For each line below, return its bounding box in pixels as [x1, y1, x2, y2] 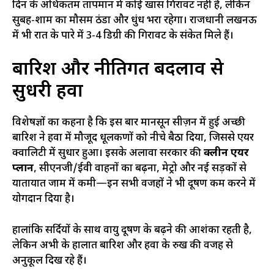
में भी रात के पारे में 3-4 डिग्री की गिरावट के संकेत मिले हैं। [12, 29, 234, 43]
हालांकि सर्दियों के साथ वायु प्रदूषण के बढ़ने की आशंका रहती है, [12, 223, 252, 237]
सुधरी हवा [12, 80, 83, 105]
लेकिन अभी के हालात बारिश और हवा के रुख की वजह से [12, 239, 233, 253]
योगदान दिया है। [12, 193, 75, 207]
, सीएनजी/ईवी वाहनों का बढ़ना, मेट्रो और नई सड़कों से [34, 162, 246, 176]
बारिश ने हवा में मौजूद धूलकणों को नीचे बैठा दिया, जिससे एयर [12, 131, 254, 146]
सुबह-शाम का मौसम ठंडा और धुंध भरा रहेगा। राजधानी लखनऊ [12, 13, 257, 28]
